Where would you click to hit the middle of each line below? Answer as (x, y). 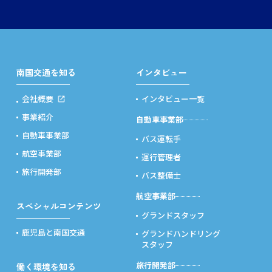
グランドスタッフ (173, 215)
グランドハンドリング (181, 233)
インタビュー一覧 (173, 99)
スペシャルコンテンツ (59, 206)
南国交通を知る (46, 72)
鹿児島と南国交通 (53, 232)
